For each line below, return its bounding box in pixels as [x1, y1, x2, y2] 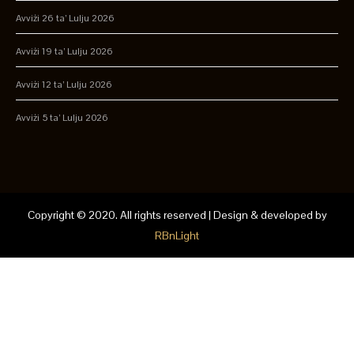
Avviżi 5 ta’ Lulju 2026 [16, 111, 108, 124]
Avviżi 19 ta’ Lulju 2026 [16, 45, 113, 58]
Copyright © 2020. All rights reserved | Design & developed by [27, 207, 327, 222]
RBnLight [155, 228, 199, 243]
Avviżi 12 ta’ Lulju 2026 [16, 78, 112, 91]
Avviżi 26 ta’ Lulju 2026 [16, 12, 115, 24]
